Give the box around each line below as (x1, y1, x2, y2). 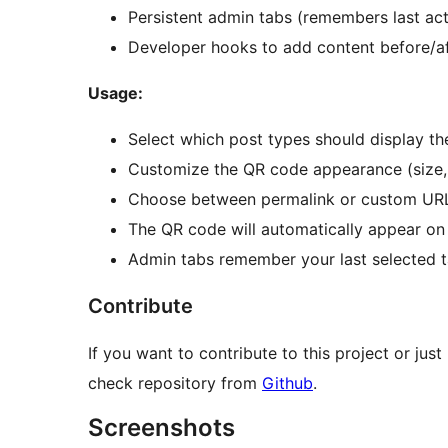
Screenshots (88, 413, 235, 443)
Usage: (88, 83, 143, 104)
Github (262, 373, 313, 394)
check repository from (88, 373, 262, 394)
